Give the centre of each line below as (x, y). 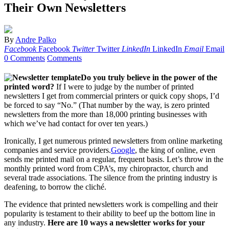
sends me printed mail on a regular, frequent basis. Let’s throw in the (114, 159)
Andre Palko (36, 40)
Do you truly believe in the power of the (149, 78)
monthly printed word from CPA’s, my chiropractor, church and (106, 169)
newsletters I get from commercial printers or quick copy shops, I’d (112, 96)
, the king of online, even (175, 150)
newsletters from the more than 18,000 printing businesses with (106, 114)
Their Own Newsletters (65, 8)
